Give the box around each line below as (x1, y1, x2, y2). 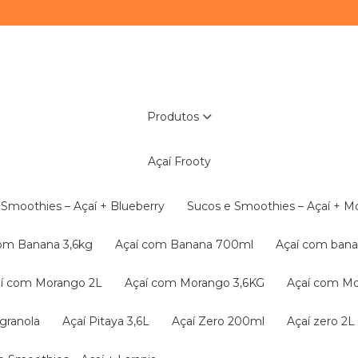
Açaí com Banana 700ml (123, 237, 253, 252)
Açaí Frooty (155, 154, 211, 169)
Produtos (155, 109, 199, 124)
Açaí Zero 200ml (180, 314, 265, 328)
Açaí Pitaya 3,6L (70, 314, 149, 328)
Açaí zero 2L (295, 314, 355, 328)
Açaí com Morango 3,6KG (133, 276, 265, 290)
